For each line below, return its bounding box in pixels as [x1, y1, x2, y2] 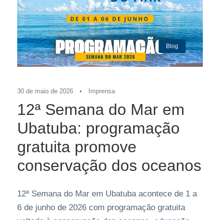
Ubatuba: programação [17, 119, 180, 137]
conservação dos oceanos [17, 156, 201, 174]
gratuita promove [17, 137, 137, 156]
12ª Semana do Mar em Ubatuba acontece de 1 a [17, 189, 197, 198]
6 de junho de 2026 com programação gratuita [17, 202, 185, 212]
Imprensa [88, 87, 115, 95]
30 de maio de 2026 [17, 87, 73, 95]
